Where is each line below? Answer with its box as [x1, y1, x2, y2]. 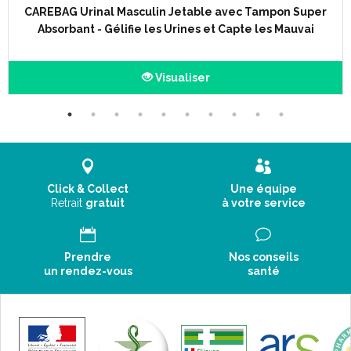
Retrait [51, 197, 85, 209]
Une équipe [230, 183, 297, 195]
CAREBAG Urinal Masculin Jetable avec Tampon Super [24, 5, 327, 18]
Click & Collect [47, 183, 128, 195]
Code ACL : [12, 4, 70, 16]
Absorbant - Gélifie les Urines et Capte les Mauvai [37, 23, 314, 35]
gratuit [85, 197, 125, 209]
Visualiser [152, 71, 210, 84]
